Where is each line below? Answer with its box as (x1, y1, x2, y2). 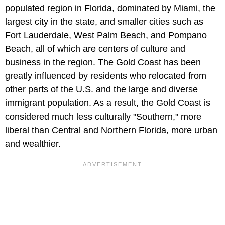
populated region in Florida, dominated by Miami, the (5, 3, 215, 14)
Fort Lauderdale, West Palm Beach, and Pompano (5, 30, 207, 41)
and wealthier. (5, 139, 61, 149)
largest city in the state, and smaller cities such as (5, 17, 203, 27)
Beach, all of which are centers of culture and (5, 44, 185, 54)
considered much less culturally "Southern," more (5, 111, 201, 122)
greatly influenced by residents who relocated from (5, 71, 206, 81)
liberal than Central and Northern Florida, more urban (5, 125, 217, 136)
